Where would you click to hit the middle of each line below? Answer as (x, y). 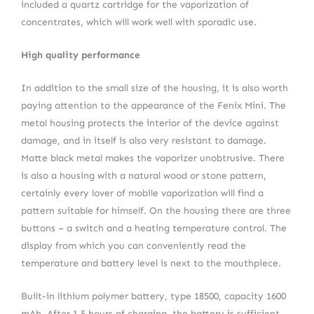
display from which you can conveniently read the (134, 245)
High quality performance (81, 55)
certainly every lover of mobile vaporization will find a (142, 193)
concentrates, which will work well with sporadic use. (139, 22)
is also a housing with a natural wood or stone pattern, (144, 175)
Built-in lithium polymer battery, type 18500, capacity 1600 (153, 296)
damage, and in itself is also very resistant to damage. (144, 140)
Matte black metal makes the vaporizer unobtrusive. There (153, 158)
